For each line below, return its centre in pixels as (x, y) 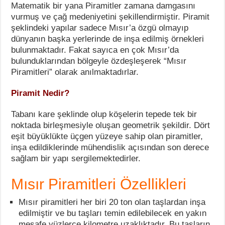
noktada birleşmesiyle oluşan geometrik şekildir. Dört (111, 126)
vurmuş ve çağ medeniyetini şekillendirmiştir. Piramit (110, 17)
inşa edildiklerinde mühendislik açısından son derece (110, 148)
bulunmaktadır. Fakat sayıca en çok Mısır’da (95, 50)
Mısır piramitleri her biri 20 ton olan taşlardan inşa (112, 202)
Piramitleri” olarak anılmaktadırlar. (75, 72)
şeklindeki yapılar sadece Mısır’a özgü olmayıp (100, 28)
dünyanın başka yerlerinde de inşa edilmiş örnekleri (108, 39)
